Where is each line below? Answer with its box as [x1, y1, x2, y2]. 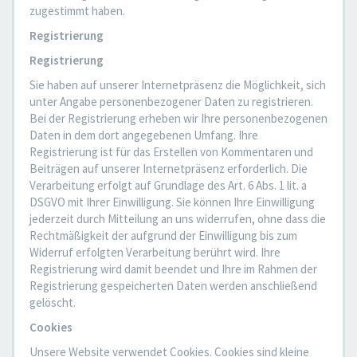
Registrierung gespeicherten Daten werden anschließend [29, 278, 317, 293]
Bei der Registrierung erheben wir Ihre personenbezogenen [29, 111, 328, 126]
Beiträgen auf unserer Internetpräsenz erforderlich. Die [29, 161, 308, 176]
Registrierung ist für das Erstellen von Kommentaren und [29, 144, 313, 159]
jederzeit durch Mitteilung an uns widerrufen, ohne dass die [29, 211, 326, 226]
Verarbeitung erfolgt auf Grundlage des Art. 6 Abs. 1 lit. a [29, 178, 307, 193]
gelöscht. [29, 295, 76, 310]
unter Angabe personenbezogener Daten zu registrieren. [29, 94, 313, 109]
